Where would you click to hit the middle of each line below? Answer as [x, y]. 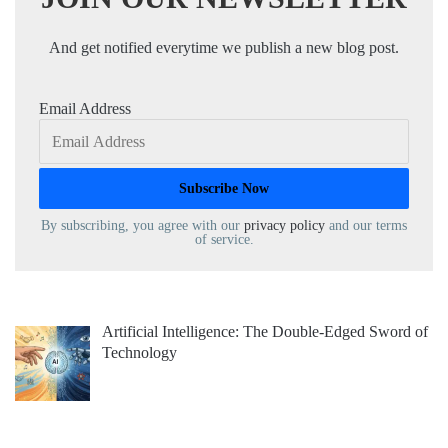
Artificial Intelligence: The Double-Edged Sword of [265, 332]
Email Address [85, 109]
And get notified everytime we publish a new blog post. [224, 48]
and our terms [366, 226]
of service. [224, 240]
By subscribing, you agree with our [142, 226]
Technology [139, 353]
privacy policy [284, 226]
